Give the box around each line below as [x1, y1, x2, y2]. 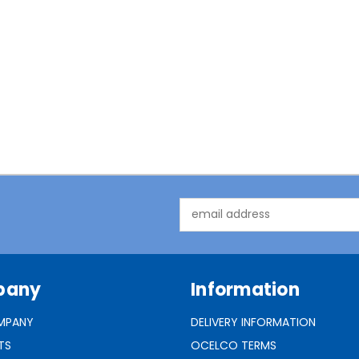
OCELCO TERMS [191, 337, 276, 353]
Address [179, 214, 224, 231]
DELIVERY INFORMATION [191, 313, 316, 330]
